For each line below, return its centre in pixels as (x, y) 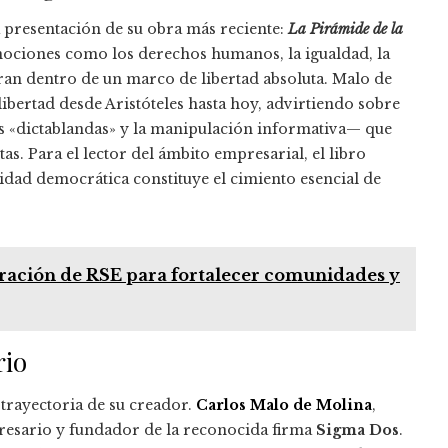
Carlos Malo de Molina (284, 404)
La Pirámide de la (345, 28)
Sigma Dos (357, 429)
